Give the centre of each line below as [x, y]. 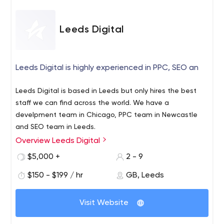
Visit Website [104, 203]
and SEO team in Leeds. [56, 127]
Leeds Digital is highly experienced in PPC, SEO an [107, 68]
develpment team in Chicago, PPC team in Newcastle [107, 115]
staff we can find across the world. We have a [92, 103]
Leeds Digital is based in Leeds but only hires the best [106, 91]
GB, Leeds [145, 175]
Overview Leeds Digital [59, 141]
